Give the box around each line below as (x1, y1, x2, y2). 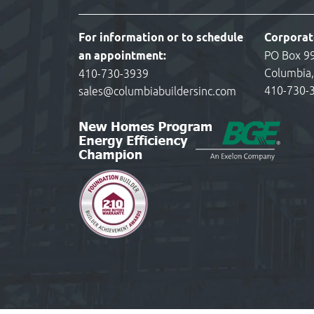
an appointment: (78, 49, 166, 64)
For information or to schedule (78, 31, 243, 46)
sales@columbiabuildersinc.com (78, 85, 236, 97)
